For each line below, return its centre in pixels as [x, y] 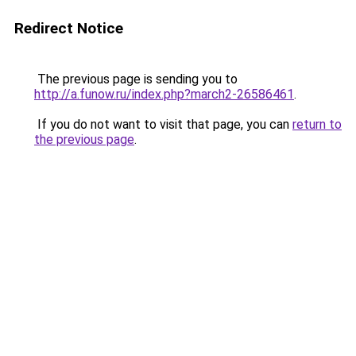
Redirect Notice [69, 28]
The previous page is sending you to [136, 79]
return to [317, 124]
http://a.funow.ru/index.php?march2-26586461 [164, 94]
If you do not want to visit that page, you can [163, 124]
